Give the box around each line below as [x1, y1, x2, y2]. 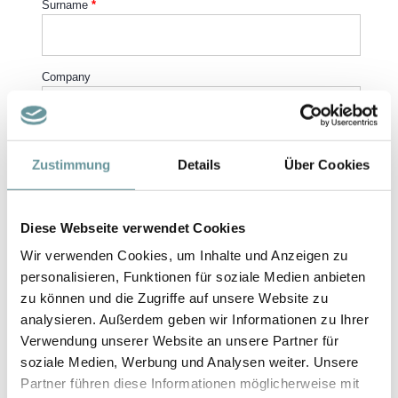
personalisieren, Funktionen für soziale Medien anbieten [20, 268, 366, 284]
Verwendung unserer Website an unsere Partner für [20, 332, 338, 348]
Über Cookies [283, 156, 370, 172]
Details [177, 156, 221, 172]
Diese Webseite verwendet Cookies [20, 219, 245, 235]
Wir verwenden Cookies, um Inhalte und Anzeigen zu [20, 247, 348, 263]
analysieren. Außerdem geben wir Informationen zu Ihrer [20, 311, 369, 327]
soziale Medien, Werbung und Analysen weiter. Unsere [20, 354, 359, 370]
